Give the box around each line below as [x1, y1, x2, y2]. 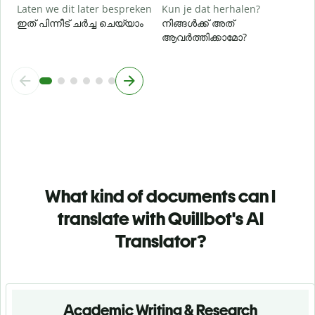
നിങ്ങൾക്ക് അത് [162, 15, 234, 30]
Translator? [115, 229, 206, 252]
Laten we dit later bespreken [17, 1, 152, 15]
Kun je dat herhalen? [162, 1, 260, 15]
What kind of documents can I [45, 184, 276, 207]
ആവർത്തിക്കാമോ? [162, 30, 247, 44]
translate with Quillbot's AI [57, 207, 264, 230]
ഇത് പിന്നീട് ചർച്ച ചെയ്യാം [17, 15, 143, 30]
